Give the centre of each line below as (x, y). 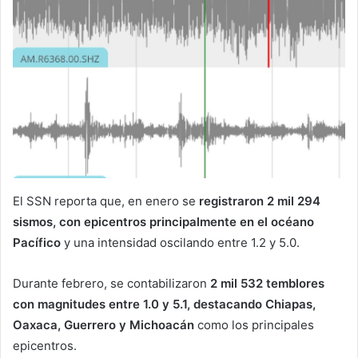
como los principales (256, 324)
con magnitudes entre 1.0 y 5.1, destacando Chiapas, (164, 304)
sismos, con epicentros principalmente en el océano (163, 221)
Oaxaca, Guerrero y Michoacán (105, 324)
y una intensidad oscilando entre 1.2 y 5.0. (180, 242)
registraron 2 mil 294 (260, 201)
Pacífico (37, 242)
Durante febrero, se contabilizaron (110, 283)
